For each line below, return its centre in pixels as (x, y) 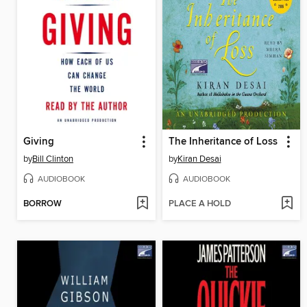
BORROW (42, 204)
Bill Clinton (53, 159)
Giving (39, 142)
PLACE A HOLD (199, 204)
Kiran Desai (199, 159)
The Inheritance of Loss (223, 142)
